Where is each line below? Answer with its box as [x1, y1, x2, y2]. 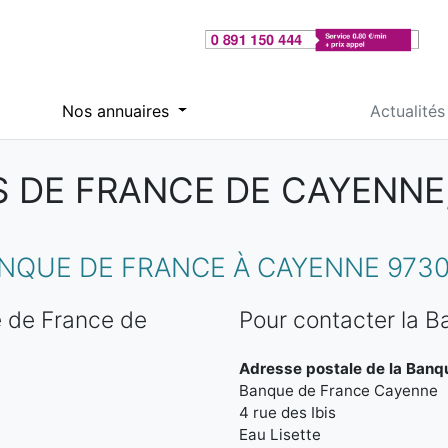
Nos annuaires [61, 100, 174, 121]
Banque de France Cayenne [239, 381, 438, 400]
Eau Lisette [239, 425, 321, 444]
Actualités [369, 100, 445, 121]
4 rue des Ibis [239, 403, 336, 422]
